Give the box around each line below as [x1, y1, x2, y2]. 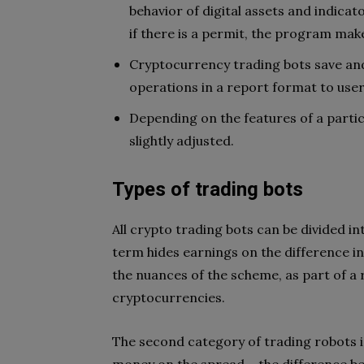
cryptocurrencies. [112, 289, 225, 305]
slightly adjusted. [129, 132, 234, 149]
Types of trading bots [112, 178, 303, 201]
